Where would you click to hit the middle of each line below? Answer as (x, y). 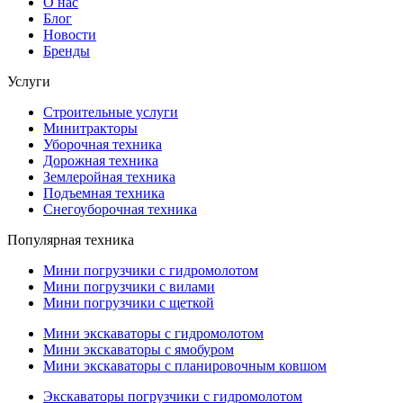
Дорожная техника (101, 161)
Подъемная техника (104, 193)
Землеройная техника (109, 177)
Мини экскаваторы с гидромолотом (153, 334)
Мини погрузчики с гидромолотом (151, 271)
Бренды (67, 51)
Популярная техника (71, 240)
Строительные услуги (111, 112)
